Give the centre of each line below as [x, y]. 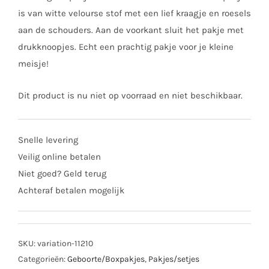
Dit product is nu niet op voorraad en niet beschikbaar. [130, 95]
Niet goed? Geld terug [62, 173]
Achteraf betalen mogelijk [71, 190]
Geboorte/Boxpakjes [106, 259]
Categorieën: [43, 259]
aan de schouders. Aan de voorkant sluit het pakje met [131, 30]
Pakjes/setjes [174, 259]
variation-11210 [65, 243]
